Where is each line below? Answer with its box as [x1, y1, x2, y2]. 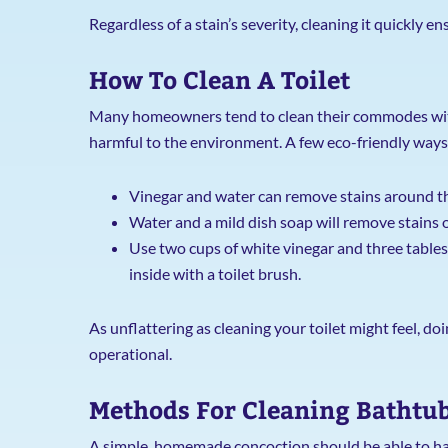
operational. [88, 344, 172, 363]
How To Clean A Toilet [88, 63, 350, 95]
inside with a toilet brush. [128, 264, 301, 283]
